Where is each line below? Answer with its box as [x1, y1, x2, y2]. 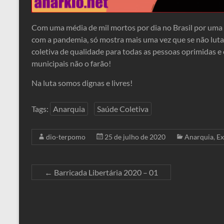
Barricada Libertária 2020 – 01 [52, 167, 158, 177]
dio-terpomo [46, 132, 85, 141]
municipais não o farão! [31, 58, 111, 68]
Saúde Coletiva [97, 104, 148, 113]
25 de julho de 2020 [104, 132, 165, 141]
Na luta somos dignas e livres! [31, 78, 132, 87]
